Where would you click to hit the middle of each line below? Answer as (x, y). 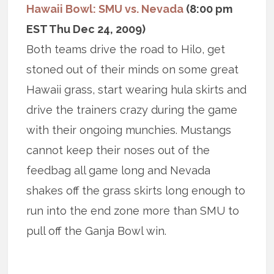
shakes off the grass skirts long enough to (136, 191)
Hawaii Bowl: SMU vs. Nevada (105, 9)
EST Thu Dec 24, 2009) (86, 29)
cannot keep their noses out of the (118, 150)
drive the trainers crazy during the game (132, 110)
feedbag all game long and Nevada (119, 171)
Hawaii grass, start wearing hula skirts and (137, 90)
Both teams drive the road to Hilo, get (126, 50)
